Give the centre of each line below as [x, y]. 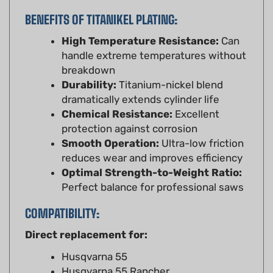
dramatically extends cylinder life [140, 81]
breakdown [88, 52]
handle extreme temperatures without [154, 37]
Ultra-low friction [201, 125]
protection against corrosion [129, 111]
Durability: [89, 67]
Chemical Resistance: [117, 96]
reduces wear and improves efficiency [152, 140]
